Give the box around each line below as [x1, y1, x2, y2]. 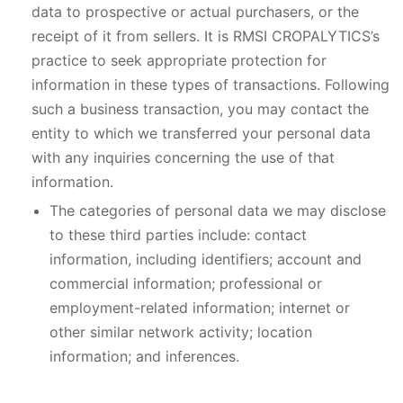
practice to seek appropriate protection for [31, 51, 327, 69]
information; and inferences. [49, 347, 239, 365]
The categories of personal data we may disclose [49, 201, 386, 219]
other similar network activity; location [49, 323, 312, 341]
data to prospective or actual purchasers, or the [31, 3, 359, 21]
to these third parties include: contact [49, 226, 307, 244]
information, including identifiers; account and [49, 250, 362, 268]
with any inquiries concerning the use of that [31, 148, 335, 166]
